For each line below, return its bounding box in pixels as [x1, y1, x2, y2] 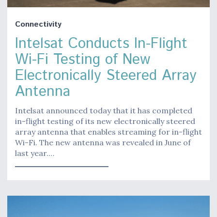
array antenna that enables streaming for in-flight [15, 127, 202, 137]
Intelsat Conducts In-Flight [15, 33, 187, 55]
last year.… [15, 148, 54, 158]
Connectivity [15, 19, 62, 31]
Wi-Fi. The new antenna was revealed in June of [15, 138, 191, 148]
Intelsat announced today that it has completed [15, 106, 192, 116]
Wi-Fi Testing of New [15, 49, 150, 71]
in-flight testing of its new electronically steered [15, 116, 195, 126]
